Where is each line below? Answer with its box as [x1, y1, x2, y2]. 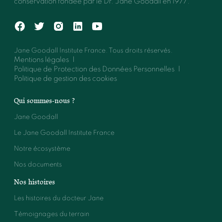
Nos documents [14, 161, 62, 168]
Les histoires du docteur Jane [14, 195, 104, 202]
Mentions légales [14, 56, 69, 64]
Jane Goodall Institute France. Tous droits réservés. [14, 48, 172, 55]
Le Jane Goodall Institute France [14, 129, 114, 136]
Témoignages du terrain [14, 211, 89, 218]
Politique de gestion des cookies [14, 75, 117, 83]
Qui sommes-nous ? [14, 96, 75, 105]
